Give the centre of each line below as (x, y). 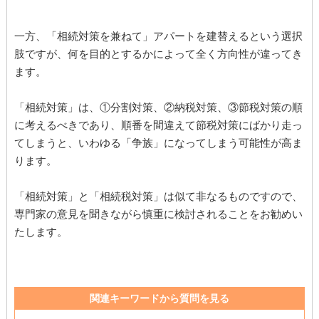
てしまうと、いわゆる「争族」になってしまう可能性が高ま (158, 143)
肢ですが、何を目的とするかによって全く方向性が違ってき (158, 54)
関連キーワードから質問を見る (159, 299)
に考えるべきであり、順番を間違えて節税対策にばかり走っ (158, 125)
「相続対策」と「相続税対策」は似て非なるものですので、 (158, 197)
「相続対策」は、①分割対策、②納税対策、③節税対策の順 (158, 108)
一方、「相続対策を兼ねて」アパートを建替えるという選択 (158, 36)
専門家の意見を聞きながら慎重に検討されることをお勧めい (158, 214)
